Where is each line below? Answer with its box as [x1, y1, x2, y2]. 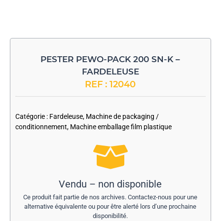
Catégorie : [15, 112, 49, 121]
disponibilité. [93, 212, 128, 220]
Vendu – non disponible [59, 178, 162, 190]
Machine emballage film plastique [70, 123, 172, 131]
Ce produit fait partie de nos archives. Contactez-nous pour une [23, 193, 198, 201]
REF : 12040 [85, 79, 136, 90]
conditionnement [15, 123, 67, 131]
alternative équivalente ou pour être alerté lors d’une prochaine [24, 203, 197, 211]
